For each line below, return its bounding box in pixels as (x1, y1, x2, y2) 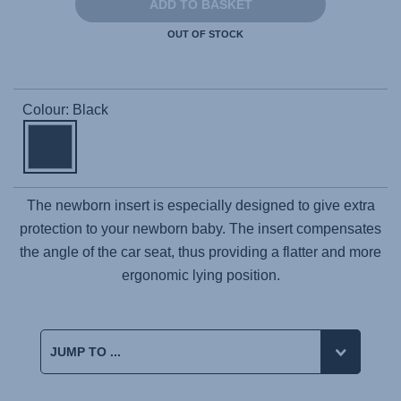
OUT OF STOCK (166, 29, 243, 39)
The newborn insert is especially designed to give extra (26, 198, 375, 213)
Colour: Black (22, 102, 108, 117)
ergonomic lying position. (121, 268, 280, 283)
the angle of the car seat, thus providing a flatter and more (20, 244, 381, 260)
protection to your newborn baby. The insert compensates (20, 221, 381, 236)
